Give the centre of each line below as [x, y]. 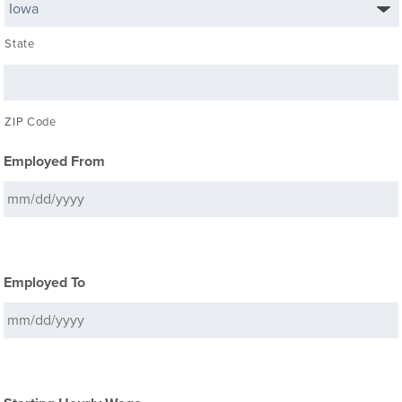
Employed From [55, 162]
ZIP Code [31, 122]
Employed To [45, 283]
